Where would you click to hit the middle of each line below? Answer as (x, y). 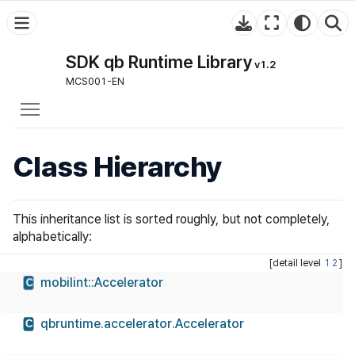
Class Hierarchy (118, 167)
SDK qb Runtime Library (159, 62)
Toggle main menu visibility (121, 103)
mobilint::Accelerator (102, 283)
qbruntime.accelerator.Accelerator (142, 324)
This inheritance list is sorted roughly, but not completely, (171, 219)
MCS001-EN (95, 81)
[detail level (296, 263)
